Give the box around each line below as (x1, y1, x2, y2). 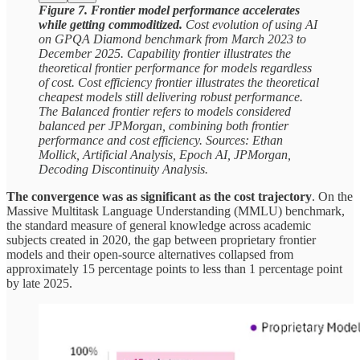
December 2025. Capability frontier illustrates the (39, 47, 291, 61)
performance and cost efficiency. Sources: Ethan (39, 133, 283, 148)
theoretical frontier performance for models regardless (39, 61, 312, 76)
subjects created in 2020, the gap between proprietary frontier (6, 233, 316, 247)
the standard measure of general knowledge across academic (6, 219, 311, 233)
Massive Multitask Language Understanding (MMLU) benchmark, (6, 204, 345, 219)
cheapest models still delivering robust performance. (39, 90, 303, 104)
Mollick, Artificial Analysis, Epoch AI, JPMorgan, (39, 148, 291, 162)
